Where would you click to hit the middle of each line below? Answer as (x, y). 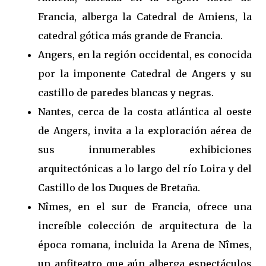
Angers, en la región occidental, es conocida (145, 55)
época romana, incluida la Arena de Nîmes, (145, 245)
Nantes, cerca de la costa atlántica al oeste (145, 112)
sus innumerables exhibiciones (145, 150)
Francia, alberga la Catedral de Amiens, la (145, 17)
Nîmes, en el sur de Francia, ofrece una (145, 207)
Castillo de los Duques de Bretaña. (119, 188)
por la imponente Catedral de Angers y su (145, 74)
